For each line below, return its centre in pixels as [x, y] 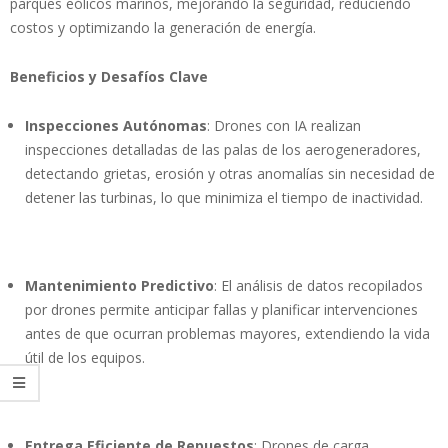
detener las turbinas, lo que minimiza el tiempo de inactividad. [224, 198]
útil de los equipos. [85, 358]
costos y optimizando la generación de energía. [163, 28]
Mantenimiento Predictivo [119, 286]
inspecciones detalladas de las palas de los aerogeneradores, [223, 150]
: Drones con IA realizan [284, 126]
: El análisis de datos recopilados [318, 286]
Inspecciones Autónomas [116, 126]
